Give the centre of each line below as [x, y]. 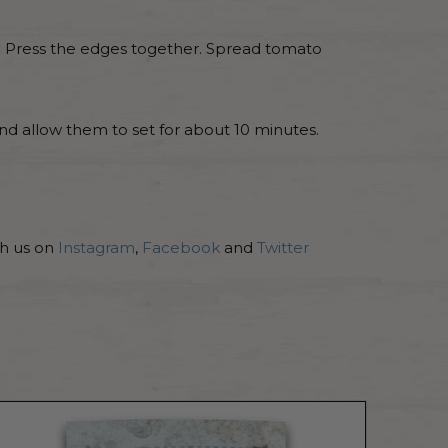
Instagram [96, 247]
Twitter [283, 247]
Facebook [181, 247]
